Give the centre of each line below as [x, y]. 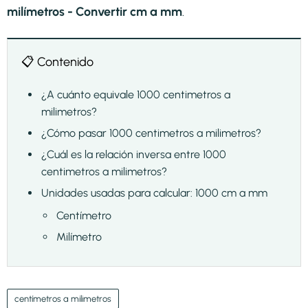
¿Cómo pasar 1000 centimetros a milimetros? [151, 133]
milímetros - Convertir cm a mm [95, 11]
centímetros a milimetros [63, 298]
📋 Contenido [57, 62]
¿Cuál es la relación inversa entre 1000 [134, 154]
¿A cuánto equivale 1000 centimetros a [136, 94]
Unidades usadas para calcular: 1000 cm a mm [154, 192]
